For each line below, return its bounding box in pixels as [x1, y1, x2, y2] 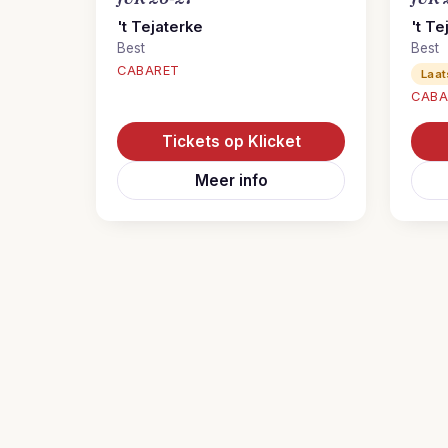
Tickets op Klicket [161, 132, 301, 151]
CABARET [117, 63, 180, 78]
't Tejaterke [117, 18, 203, 36]
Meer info [194, 171, 268, 190]
